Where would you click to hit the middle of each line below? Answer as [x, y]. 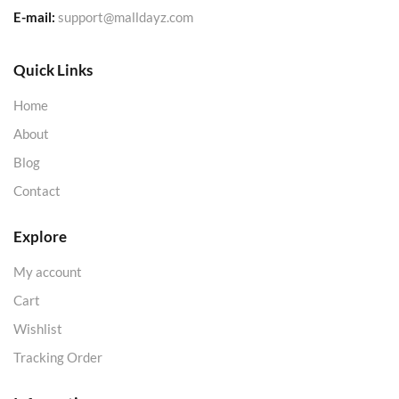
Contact [37, 190]
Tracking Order [58, 357]
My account [48, 271]
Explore [40, 236]
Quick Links [53, 69]
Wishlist [38, 328]
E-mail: [34, 16]
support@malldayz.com [126, 16]
